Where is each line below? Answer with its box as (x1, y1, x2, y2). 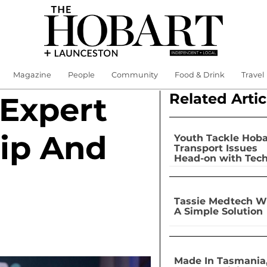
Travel (241, 70, 264, 79)
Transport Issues (173, 142, 257, 154)
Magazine (13, 70, 51, 79)
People (67, 70, 95, 79)
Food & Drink (174, 70, 225, 79)
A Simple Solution (173, 205, 263, 217)
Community (111, 70, 158, 79)
